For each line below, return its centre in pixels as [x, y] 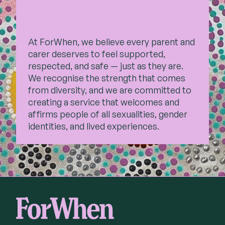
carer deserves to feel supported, [97, 54]
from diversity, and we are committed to [110, 90]
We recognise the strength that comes [107, 78]
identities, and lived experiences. [94, 126]
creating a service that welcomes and [104, 102]
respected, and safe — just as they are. [106, 66]
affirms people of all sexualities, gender [108, 114]
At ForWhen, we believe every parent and [111, 42]
